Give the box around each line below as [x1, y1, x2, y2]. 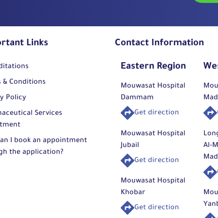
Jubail [121, 142, 139, 150]
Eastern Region [121, 62, 186, 73]
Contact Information [115, 39, 204, 49]
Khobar [121, 189, 145, 198]
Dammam [121, 94, 154, 103]
